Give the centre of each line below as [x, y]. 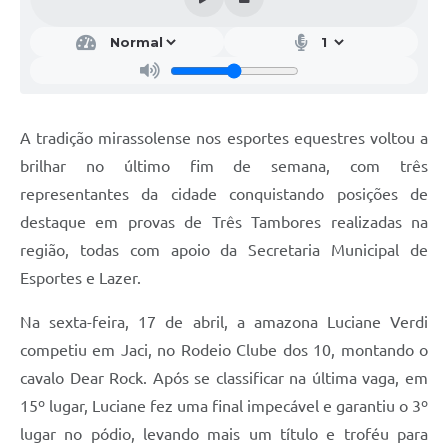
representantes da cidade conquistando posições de [224, 194]
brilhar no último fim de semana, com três [224, 166]
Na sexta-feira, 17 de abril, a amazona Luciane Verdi [224, 322]
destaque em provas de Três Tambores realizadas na [224, 222]
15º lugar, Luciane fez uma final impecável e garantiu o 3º [224, 406]
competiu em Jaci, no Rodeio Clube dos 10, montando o [224, 350]
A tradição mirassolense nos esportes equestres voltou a [224, 138]
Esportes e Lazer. [80, 278]
